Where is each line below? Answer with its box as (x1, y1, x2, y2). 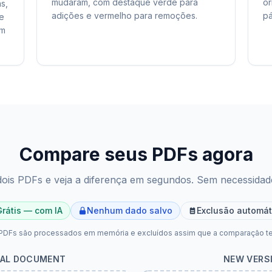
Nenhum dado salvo (87, 205, 172, 216)
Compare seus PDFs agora (19, 143, 253, 165)
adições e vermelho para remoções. (52, 10, 197, 21)
